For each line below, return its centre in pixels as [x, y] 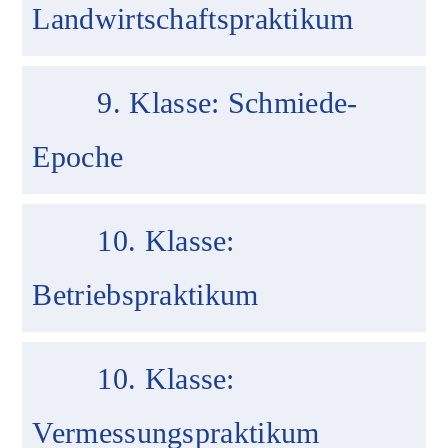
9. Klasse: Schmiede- [227, 102]
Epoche [78, 156]
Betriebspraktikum [145, 294]
